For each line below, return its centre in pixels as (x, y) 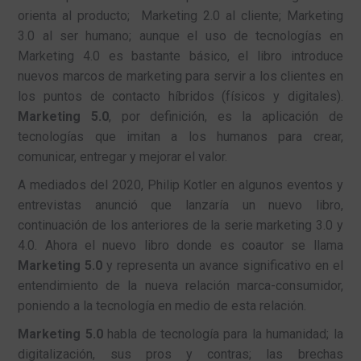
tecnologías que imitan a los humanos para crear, (180, 137)
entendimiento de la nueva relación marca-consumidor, (180, 286)
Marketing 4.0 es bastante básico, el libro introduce (180, 56)
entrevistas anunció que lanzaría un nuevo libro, (180, 205)
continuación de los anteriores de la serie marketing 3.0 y (180, 226)
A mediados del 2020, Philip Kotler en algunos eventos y (180, 185)
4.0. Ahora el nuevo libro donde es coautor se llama (180, 246)
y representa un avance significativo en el (223, 266)
